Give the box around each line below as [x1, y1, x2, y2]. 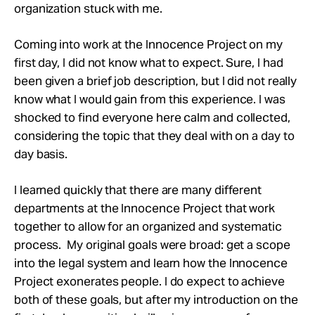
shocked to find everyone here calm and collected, [14, 109, 290, 125]
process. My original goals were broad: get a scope [14, 236, 290, 252]
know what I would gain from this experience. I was [14, 91, 285, 107]
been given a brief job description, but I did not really [14, 72, 297, 89]
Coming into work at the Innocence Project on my [14, 36, 283, 52]
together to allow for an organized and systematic [14, 218, 282, 234]
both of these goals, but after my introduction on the [14, 291, 298, 307]
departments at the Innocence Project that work [14, 200, 276, 216]
